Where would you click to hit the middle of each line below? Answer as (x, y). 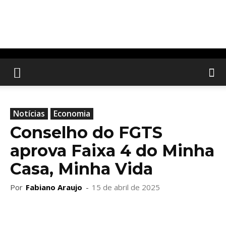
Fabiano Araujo (54, 187)
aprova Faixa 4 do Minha (112, 151)
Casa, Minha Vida (81, 169)
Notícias (29, 114)
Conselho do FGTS (86, 132)
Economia (72, 114)
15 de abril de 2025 (126, 187)
